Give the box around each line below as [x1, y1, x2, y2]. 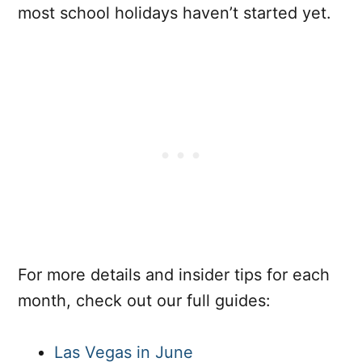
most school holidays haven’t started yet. [18, 3, 331, 23]
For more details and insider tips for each [18, 265, 330, 285]
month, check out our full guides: [18, 291, 271, 311]
